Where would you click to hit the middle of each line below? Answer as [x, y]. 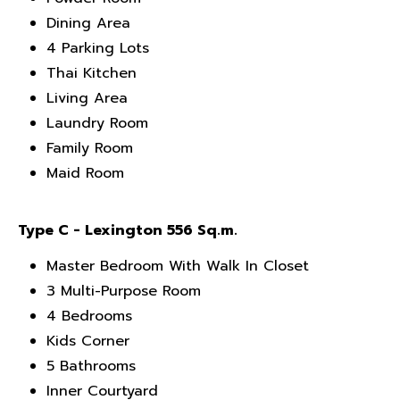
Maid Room [85, 173]
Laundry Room [97, 123]
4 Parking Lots [98, 48]
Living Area [87, 98]
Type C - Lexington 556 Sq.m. [128, 230]
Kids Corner [88, 341]
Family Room [90, 148]
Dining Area [88, 23]
